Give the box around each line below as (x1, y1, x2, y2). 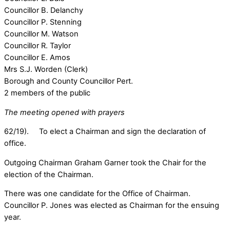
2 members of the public (4, 88, 90, 98)
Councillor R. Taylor (4, 41, 71, 51)
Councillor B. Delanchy (4, 6, 83, 15)
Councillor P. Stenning (4, 17, 82, 27)
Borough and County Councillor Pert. (4, 76, 133, 86)
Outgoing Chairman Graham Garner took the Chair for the (4, 158, 206, 167)
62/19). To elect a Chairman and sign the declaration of (4, 127, 206, 137)
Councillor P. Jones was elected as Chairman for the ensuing (4, 201, 219, 210)
